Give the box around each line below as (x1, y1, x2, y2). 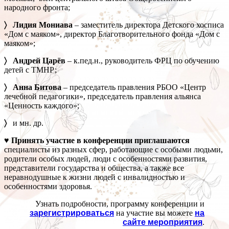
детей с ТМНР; (4, 65, 57, 75)
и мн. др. (13, 119, 43, 128)
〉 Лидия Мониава (4, 20, 73, 30)
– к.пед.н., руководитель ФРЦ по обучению (65, 56, 219, 65)
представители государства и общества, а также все (4, 164, 184, 173)
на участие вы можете (114, 209, 195, 218)
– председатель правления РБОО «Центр (61, 83, 206, 92)
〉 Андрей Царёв (4, 56, 65, 65)
